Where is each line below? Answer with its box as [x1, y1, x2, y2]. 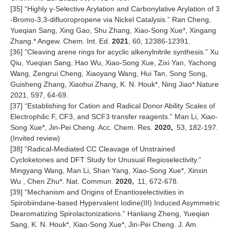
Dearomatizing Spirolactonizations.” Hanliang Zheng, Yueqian [10, 209, 209, 218]
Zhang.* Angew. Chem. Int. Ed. [10, 37, 112, 46]
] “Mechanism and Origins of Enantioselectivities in [21, 188, 184, 197]
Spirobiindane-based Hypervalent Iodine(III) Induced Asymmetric [10, 199, 220, 207]
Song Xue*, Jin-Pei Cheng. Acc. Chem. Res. [10, 123, 155, 132]
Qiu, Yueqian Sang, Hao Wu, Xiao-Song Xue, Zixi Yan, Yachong [10, 59, 216, 67]
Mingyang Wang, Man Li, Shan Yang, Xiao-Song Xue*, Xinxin [10, 166, 207, 175]
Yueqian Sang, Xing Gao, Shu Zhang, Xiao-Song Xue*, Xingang [10, 26, 216, 35]
